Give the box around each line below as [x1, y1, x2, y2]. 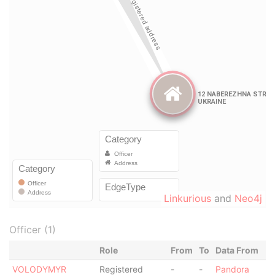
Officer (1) [9, 223, 56, 236]
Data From [215, 245, 258, 255]
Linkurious [164, 192, 211, 204]
